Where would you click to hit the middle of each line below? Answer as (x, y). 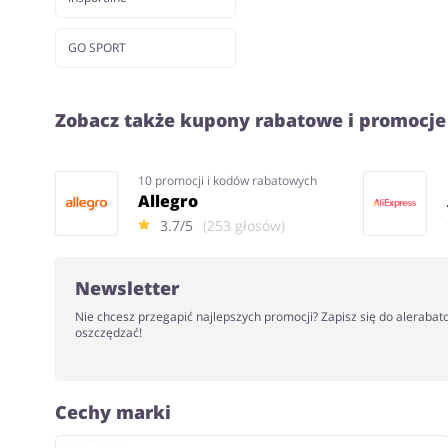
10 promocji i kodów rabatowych (227, 180)
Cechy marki (112, 412)
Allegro (167, 200)
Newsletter (126, 288)
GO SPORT (96, 47)
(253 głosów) (244, 225)
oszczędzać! (108, 332)
